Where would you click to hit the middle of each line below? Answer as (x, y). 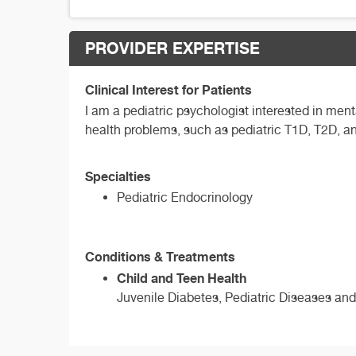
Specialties (118, 177)
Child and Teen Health (182, 278)
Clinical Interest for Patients (168, 89)
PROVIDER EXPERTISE (172, 48)
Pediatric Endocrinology (185, 198)
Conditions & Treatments (160, 256)
